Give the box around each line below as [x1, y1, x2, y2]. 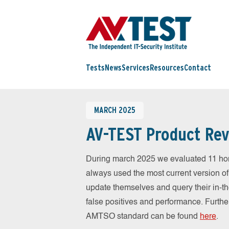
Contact [184, 63, 211, 73]
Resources [150, 63, 184, 73]
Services [122, 63, 150, 73]
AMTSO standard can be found [86, 213, 200, 221]
